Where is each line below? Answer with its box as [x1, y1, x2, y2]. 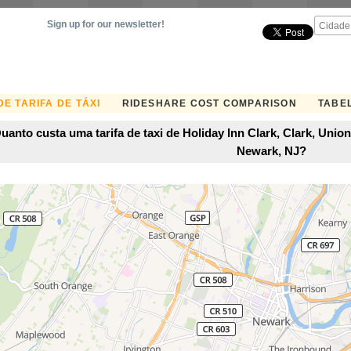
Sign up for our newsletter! [47, 19, 165, 30]
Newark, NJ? [236, 143, 306, 157]
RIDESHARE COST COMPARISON [121, 98, 297, 109]
